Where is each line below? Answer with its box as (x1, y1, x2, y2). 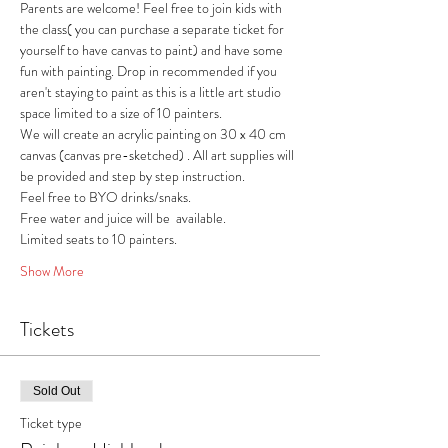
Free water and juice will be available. (20, 207, 226, 228)
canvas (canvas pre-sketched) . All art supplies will (20, 144, 297, 165)
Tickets (20, 314, 74, 344)
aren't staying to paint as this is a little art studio (20, 81, 284, 102)
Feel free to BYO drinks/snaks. (20, 186, 191, 207)
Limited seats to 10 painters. (20, 228, 177, 249)
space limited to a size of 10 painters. (20, 102, 225, 123)
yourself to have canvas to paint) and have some (20, 39, 286, 60)
